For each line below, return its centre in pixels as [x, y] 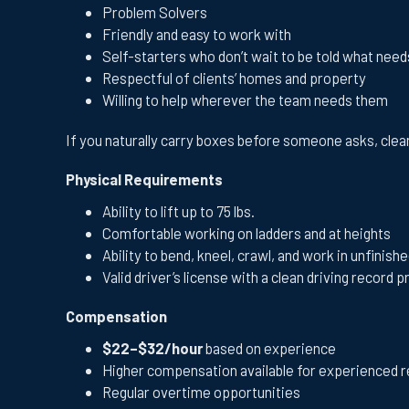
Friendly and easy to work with [197, 34]
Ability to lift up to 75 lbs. [178, 210]
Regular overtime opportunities [201, 392]
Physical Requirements [144, 178]
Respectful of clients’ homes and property [234, 78]
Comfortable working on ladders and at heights [246, 232]
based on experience [269, 348]
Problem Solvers [155, 12]
